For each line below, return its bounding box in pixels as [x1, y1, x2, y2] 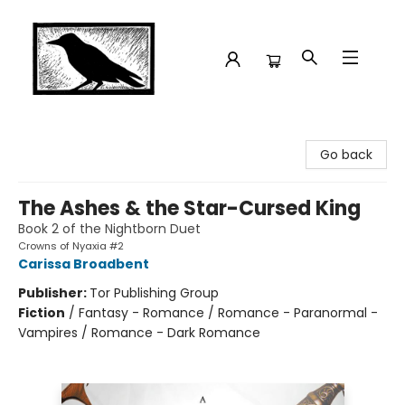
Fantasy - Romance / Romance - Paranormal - [79, 304, 378, 322]
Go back [320, 146, 372, 164]
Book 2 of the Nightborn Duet [18, 220, 201, 238]
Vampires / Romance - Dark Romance [18, 324, 260, 342]
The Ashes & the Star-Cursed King [18, 194, 361, 222]
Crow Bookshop [14, 126, 110, 144]
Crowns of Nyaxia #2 [18, 239, 124, 253]
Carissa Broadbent [18, 255, 149, 273]
